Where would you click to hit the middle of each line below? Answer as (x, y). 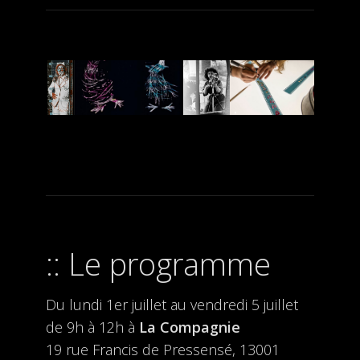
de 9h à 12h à (92, 327)
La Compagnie (189, 327)
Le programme (169, 264)
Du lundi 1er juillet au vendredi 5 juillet (172, 305)
